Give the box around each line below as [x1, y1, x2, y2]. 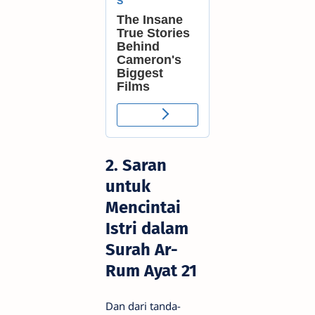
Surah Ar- [105, 239, 178, 259]
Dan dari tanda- [105, 299, 181, 314]
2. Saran [105, 155, 167, 175]
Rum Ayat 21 [105, 260, 197, 281]
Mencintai [105, 197, 181, 217]
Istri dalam [105, 218, 188, 238]
